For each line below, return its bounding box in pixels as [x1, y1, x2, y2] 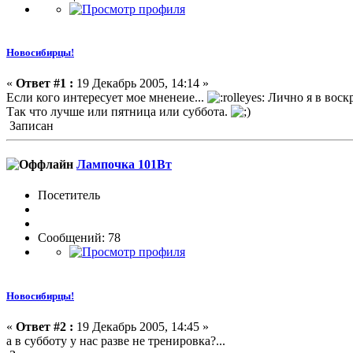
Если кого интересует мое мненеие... [6, 90, 207, 104]
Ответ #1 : [16, 76, 73, 90]
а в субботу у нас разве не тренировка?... [6, 333, 225, 347]
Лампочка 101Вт [76, 158, 172, 172]
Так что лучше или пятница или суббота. [6, 104, 231, 118]
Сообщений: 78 [38, 231, 121, 245]
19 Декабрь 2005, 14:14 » [73, 76, 209, 90]
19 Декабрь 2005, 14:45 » [73, 319, 209, 333]
